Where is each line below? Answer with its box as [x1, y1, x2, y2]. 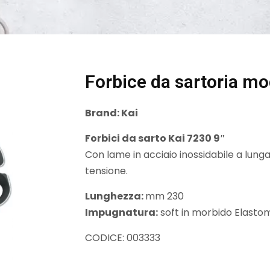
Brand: [85, 105, 121, 120]
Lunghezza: [85, 189, 145, 203]
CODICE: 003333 [85, 230, 160, 245]
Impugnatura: [85, 205, 158, 219]
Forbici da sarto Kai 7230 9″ [85, 131, 225, 145]
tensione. [85, 163, 128, 178]
